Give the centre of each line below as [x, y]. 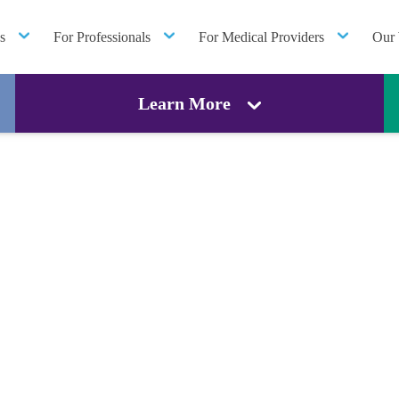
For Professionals [102, 37]
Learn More [184, 103]
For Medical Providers [262, 37]
